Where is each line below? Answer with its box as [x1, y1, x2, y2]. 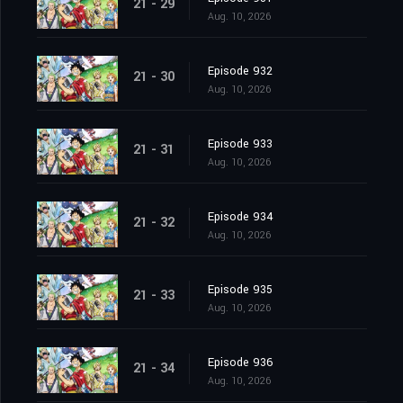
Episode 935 [208, 282, 273, 299]
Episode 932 [208, 63, 273, 80]
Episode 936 [208, 354, 273, 372]
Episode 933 [208, 136, 273, 153]
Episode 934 [208, 209, 273, 226]
